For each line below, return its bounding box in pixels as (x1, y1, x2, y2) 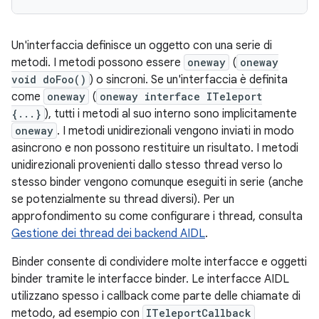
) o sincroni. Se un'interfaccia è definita (90, 73, 288, 87)
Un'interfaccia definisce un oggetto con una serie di (11, 38, 272, 53)
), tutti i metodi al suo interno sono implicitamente (45, 107, 297, 121)
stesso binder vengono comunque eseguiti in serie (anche (11, 175, 303, 189)
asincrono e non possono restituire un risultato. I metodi (11, 141, 298, 155)
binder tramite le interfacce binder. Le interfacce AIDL (11, 272, 289, 286)
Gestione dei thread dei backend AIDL (11, 226, 205, 241)
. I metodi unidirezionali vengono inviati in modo (57, 124, 294, 138)
